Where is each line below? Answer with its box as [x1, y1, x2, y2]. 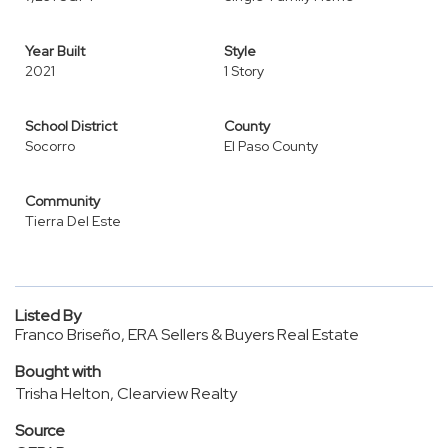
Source [15, 420, 65, 441]
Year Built [25, 42, 85, 60]
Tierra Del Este [25, 212, 121, 230]
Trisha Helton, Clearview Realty [15, 383, 237, 404]
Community [25, 192, 100, 210]
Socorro [25, 137, 75, 155]
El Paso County [224, 137, 318, 155]
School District [25, 117, 117, 135]
